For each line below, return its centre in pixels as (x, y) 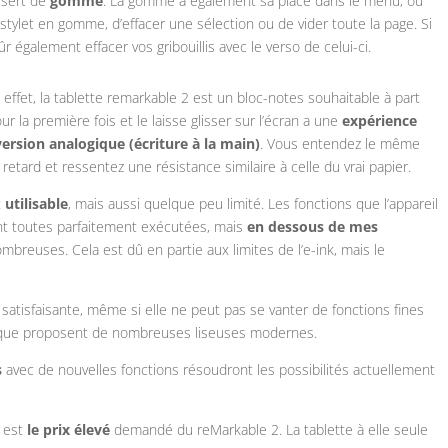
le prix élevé (69, 430)
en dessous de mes (313, 227)
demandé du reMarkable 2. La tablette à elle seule (269, 430)
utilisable (37, 204)
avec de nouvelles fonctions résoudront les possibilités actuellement (219, 370)
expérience (380, 121)
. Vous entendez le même (340, 144)
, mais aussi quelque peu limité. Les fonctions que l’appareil (253, 204)
